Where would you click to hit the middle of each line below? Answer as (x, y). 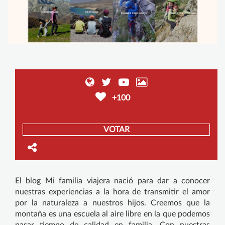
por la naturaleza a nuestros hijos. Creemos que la (113, 203)
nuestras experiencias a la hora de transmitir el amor (113, 192)
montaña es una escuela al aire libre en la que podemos (113, 214)
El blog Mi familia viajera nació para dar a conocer (113, 181)
